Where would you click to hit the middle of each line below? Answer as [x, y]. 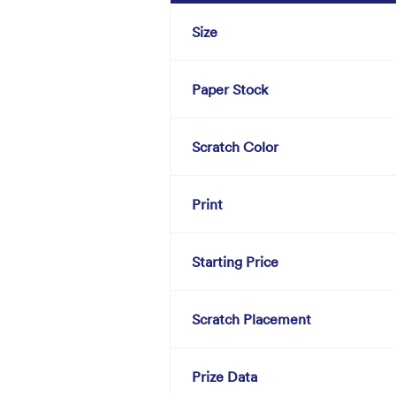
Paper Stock [230, 90]
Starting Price [235, 262]
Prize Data [225, 377]
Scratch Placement [251, 320]
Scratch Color [235, 147]
